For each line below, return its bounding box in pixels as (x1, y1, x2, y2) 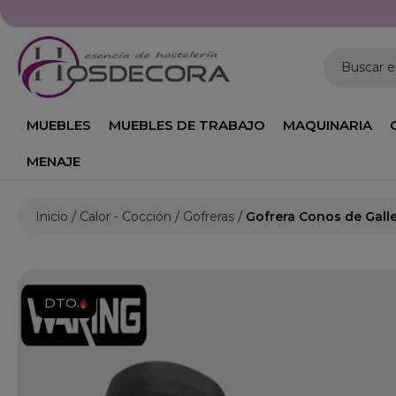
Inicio (35, 209, 68, 225)
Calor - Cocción (80, 209, 171, 225)
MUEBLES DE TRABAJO (109, 117, 265, 133)
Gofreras (183, 209, 234, 225)
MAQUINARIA (283, 117, 372, 133)
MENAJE (27, 153, 80, 170)
